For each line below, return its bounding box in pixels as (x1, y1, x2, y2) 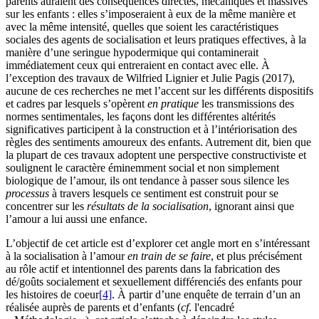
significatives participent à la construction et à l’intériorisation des (6, 122, 297, 135)
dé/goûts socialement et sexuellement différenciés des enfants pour (6, 275, 302, 288)
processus (6, 187, 52, 199)
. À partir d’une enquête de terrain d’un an (112, 288, 300, 300)
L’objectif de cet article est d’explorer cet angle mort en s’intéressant (6, 236, 310, 249)
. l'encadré (189, 300, 234, 313)
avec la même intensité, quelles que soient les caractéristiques (6, 20, 278, 33)
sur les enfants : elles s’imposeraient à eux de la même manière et (6, 7, 296, 20)
